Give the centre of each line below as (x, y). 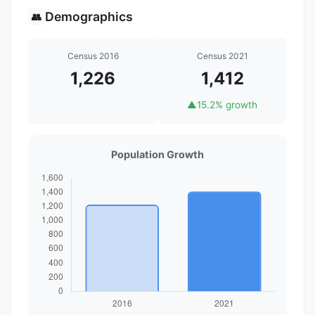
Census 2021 (222, 56)
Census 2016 (93, 56)
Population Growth (157, 154)
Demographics (89, 16)
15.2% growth (227, 104)
